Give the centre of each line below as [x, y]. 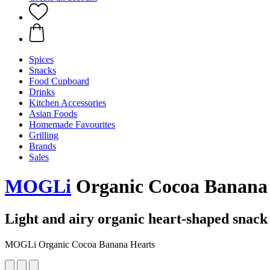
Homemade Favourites [72, 124]
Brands [42, 146]
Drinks [42, 92]
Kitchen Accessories [67, 103]
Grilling [44, 135]
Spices [41, 59]
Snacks [42, 70]
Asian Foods [53, 114]
